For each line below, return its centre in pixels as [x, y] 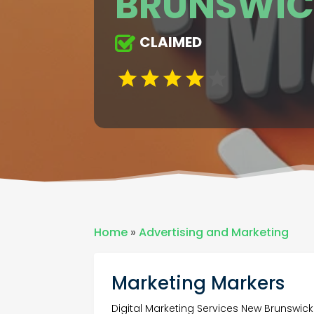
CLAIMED [171, 42]
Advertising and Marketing [214, 232]
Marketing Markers [198, 283]
